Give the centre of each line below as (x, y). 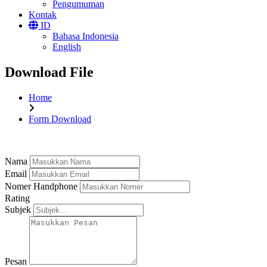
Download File (49, 72)
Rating (17, 198)
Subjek (18, 210)
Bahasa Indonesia (86, 36)
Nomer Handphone (41, 187)
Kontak (43, 15)
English (67, 47)
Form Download (60, 119)
